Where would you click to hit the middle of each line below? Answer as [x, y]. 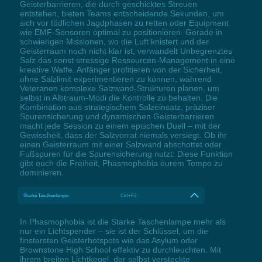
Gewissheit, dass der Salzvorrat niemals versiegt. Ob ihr [123, 135]
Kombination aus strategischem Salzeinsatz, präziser [117, 107]
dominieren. [42, 173]
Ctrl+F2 [129, 196]
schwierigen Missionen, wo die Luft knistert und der [114, 42]
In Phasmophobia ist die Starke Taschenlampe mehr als [123, 222]
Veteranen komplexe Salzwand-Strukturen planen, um [119, 89]
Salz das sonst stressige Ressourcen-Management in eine [127, 61]
